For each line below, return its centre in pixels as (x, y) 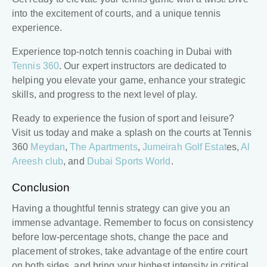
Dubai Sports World (129, 162)
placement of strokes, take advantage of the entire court (130, 252)
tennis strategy (129, 209)
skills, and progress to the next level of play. (105, 95)
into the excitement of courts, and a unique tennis (117, 14)
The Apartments (104, 147)
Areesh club (38, 162)
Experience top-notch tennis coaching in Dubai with (122, 52)
